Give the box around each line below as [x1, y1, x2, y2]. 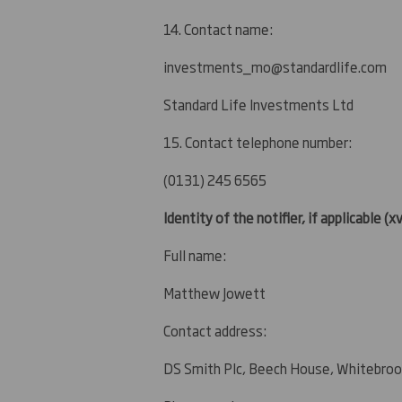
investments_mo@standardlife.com [163, 57, 387, 78]
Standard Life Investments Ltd [163, 94, 354, 116]
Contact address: [163, 320, 267, 342]
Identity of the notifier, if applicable [163, 207, 384, 229]
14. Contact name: [163, 19, 273, 40]
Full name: [163, 245, 226, 267]
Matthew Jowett [163, 283, 266, 304]
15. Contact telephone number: [163, 132, 352, 153]
